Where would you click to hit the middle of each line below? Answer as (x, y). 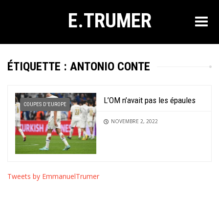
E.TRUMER (109, 21)
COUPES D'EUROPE (45, 104)
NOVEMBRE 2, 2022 (135, 121)
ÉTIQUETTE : (39, 66)
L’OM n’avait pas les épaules (150, 100)
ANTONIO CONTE (110, 66)
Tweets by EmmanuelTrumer (53, 176)
